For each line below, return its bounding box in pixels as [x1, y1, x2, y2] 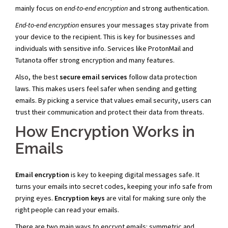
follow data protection [127, 72, 197, 82]
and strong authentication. [128, 4, 209, 13]
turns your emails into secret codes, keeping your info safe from [15, 182, 212, 191]
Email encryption [15, 170, 69, 180]
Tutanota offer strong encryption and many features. [15, 55, 175, 65]
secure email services [60, 72, 127, 82]
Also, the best [15, 72, 60, 82]
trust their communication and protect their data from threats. [15, 107, 204, 117]
